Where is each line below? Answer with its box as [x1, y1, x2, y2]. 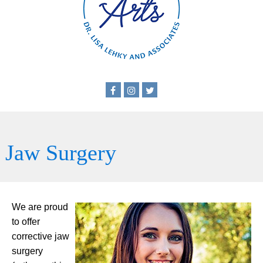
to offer [12, 217, 40, 227]
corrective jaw [12, 231, 69, 242]
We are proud [12, 202, 68, 213]
